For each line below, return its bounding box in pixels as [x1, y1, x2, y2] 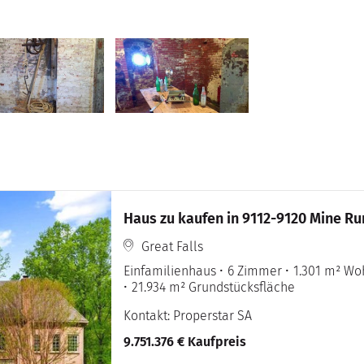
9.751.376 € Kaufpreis [123, 334, 247, 350]
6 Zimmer [227, 263, 283, 279]
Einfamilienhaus [123, 263, 217, 279]
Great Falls [141, 239, 204, 255]
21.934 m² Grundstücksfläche [132, 279, 296, 296]
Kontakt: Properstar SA [123, 308, 253, 324]
